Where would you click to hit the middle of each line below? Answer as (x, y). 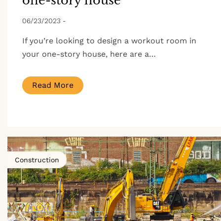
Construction (37, 160)
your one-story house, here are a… (89, 54)
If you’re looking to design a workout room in (109, 41)
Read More (53, 85)
